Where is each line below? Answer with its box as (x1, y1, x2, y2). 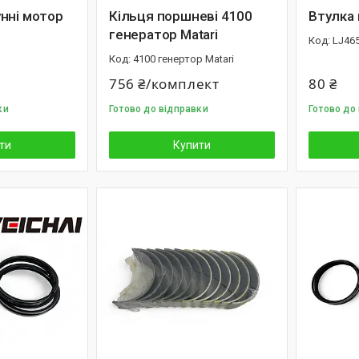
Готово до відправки (109, 103, 208, 115)
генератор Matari (109, 26, 218, 42)
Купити (173, 139, 211, 151)
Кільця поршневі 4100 (109, 8, 252, 24)
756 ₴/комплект (109, 75, 220, 93)
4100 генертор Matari (133, 53, 234, 65)
